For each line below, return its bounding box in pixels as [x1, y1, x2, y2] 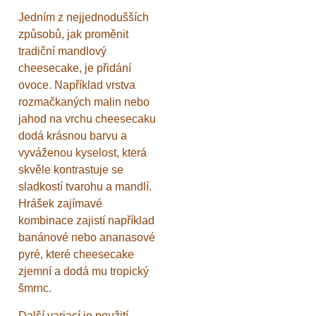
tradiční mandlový [18, 45, 107, 58]
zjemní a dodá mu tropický [18, 265, 149, 278]
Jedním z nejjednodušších [18, 11, 149, 24]
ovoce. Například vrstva [18, 79, 135, 92]
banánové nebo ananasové [18, 231, 155, 244]
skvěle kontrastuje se [18, 164, 123, 176]
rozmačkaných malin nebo [18, 96, 150, 109]
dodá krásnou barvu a [18, 130, 127, 142]
